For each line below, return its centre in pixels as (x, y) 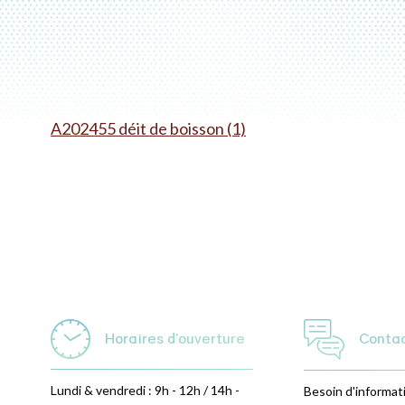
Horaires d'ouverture (175, 339)
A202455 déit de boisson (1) (148, 128)
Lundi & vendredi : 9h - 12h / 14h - (145, 390)
